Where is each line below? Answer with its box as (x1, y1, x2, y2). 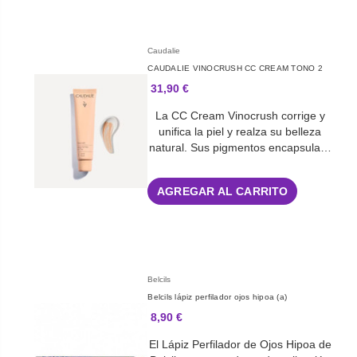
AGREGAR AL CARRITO (157, 185, 288, 198)
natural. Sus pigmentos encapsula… (148, 141, 331, 155)
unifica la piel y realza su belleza (159, 125, 322, 139)
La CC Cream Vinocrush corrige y (155, 109, 325, 123)
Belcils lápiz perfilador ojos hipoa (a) (147, 292, 288, 302)
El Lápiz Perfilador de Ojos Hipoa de (148, 338, 331, 351)
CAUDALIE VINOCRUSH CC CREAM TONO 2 (147, 64, 323, 73)
